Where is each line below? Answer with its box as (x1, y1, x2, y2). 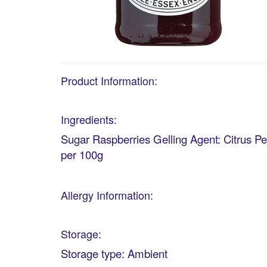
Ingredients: (61, 111, 117, 128)
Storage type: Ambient (61, 246, 167, 262)
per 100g (61, 147, 103, 163)
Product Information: (61, 73, 157, 89)
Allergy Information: (61, 187, 153, 203)
